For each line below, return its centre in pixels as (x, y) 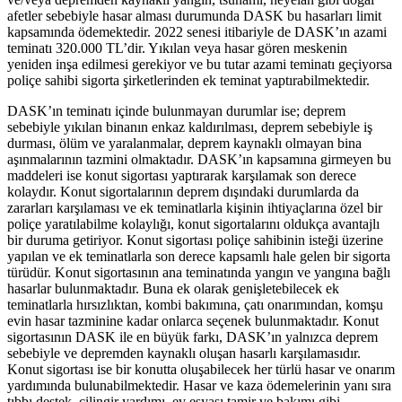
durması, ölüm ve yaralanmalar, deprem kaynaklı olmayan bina (184, 143)
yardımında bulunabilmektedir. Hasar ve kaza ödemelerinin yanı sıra (199, 385)
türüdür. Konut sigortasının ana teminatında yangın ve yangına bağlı (199, 272)
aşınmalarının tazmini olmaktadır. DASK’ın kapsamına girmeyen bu (199, 159)
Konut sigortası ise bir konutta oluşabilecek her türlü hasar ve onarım (201, 369)
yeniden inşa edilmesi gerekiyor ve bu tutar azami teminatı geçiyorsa (200, 64)
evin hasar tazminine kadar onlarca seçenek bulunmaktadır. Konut (193, 320)
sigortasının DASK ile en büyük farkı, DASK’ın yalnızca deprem (192, 336)
